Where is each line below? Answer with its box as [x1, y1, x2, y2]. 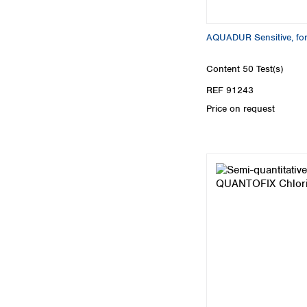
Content [206, 62, 243, 75]
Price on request [206, 102, 275, 114]
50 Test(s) [243, 62, 283, 75]
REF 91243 [206, 84, 254, 96]
